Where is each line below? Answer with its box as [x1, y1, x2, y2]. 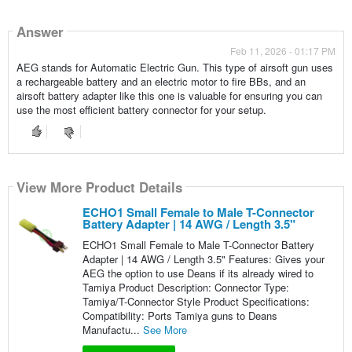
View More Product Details [16, 177, 182, 196]
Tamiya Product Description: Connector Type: [82, 280, 289, 295]
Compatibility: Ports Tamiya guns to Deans [82, 308, 277, 324]
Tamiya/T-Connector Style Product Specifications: [82, 294, 310, 310]
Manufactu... [82, 322, 143, 338]
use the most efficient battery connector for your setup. [16, 102, 266, 118]
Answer [16, 21, 64, 41]
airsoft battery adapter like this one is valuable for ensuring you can [16, 88, 322, 104]
